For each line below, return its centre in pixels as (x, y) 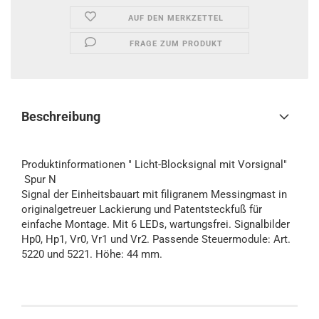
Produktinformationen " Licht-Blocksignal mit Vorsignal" (156, 164)
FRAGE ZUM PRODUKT (176, 44)
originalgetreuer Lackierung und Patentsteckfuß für (142, 209)
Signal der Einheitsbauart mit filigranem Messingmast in (154, 194)
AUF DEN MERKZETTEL (176, 18)
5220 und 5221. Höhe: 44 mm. (92, 254)
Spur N (39, 179)
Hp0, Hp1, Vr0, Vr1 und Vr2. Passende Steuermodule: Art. (156, 239)
